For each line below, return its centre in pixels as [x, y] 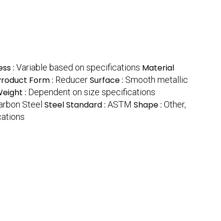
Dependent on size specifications [92, 92]
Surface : [108, 80]
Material [158, 68]
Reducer [72, 80]
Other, [175, 105]
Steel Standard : [76, 105]
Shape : [149, 105]
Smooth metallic [157, 80]
